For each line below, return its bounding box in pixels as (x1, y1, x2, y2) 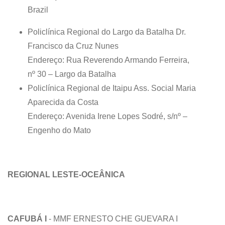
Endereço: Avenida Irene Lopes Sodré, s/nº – (28, 111, 187, 121)
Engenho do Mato (28, 126, 91, 135)
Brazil (28, 5, 48, 14)
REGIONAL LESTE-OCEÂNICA (8, 170, 127, 179)
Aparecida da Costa (28, 97, 98, 106)
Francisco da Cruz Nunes (28, 41, 119, 50)
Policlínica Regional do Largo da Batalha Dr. (28, 27, 186, 36)
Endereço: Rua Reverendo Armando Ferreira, (28, 55, 189, 64)
